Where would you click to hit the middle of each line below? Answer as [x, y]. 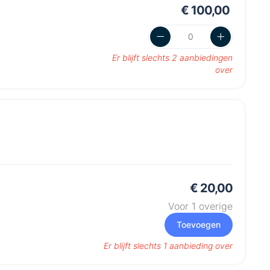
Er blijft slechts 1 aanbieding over [168, 246]
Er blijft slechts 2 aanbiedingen [172, 58]
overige [214, 206]
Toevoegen [199, 225]
